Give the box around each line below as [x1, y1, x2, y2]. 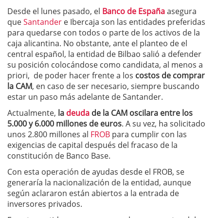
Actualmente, [7, 107, 58, 118]
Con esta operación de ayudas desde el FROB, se [7, 166, 184, 177]
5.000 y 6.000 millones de [7, 118, 100, 129]
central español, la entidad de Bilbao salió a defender [7, 48, 201, 59]
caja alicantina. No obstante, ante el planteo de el [7, 37, 187, 49]
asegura [165, 5, 197, 17]
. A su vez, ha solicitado [122, 118, 205, 129]
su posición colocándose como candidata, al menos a [7, 59, 203, 70]
